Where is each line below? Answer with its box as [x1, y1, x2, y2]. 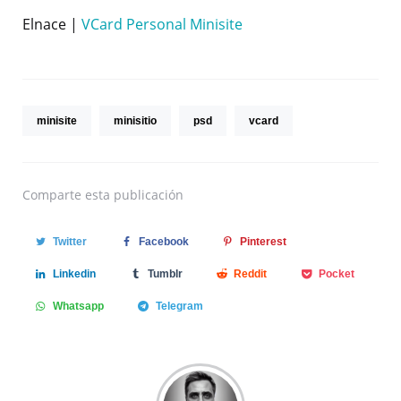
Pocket [319, 267, 355, 280]
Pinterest [240, 235, 287, 248]
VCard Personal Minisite [81, 13, 243, 34]
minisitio [114, 114, 157, 127]
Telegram [155, 299, 203, 312]
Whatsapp [52, 299, 104, 312]
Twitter [52, 235, 87, 248]
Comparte [22, 185, 81, 203]
